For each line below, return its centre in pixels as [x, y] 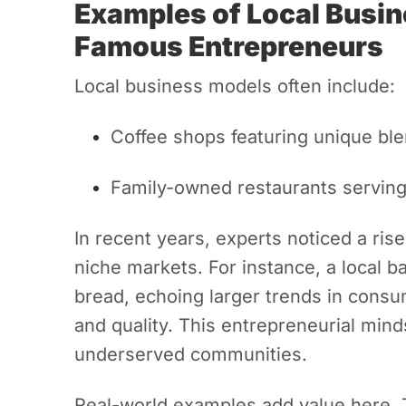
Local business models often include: [235, 87]
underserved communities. [191, 355]
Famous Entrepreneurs [229, 47]
